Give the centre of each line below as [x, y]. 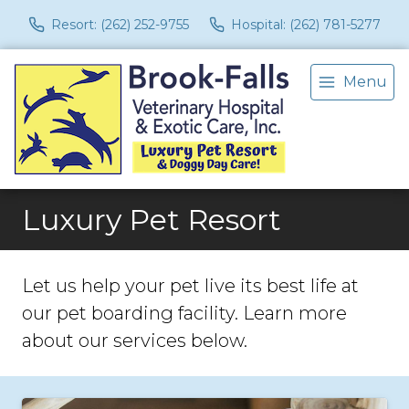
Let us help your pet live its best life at [190, 286]
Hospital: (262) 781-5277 [306, 24]
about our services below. [135, 341]
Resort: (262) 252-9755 [120, 24]
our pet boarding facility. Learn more [184, 313]
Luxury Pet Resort [152, 220]
